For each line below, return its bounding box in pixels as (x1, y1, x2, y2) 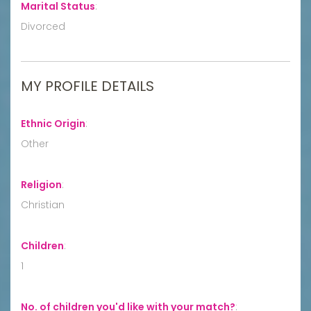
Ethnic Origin (21, 116, 85, 131)
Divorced (21, 19, 65, 33)
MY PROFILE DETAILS (21, 76, 154, 96)
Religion (21, 177, 62, 192)
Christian (21, 197, 65, 212)
